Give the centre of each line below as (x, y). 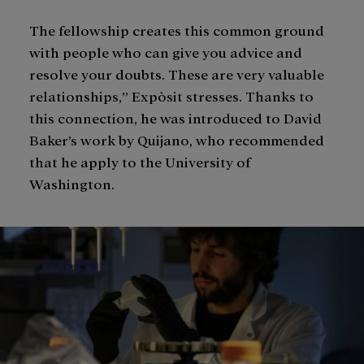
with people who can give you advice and (166, 52)
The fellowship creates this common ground (177, 30)
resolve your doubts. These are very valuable (177, 74)
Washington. (74, 184)
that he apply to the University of (140, 162)
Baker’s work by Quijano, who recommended (177, 140)
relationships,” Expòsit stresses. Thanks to (171, 96)
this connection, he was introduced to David (175, 118)
